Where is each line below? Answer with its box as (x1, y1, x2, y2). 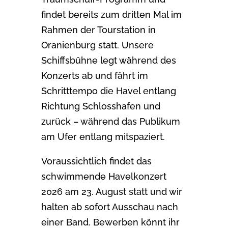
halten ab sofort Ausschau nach (41, 201, 178, 212)
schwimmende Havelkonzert (41, 170, 166, 182)
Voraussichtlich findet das (41, 155, 152, 166)
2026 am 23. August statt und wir (41, 186, 182, 197)
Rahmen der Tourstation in (41, 24, 156, 35)
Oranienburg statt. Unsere (41, 39, 154, 50)
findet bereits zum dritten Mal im (41, 9, 182, 20)
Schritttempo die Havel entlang (41, 85, 176, 96)
